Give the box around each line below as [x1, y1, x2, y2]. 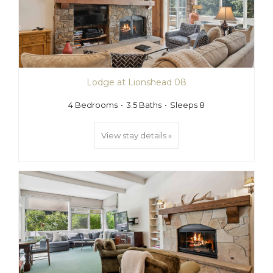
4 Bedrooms [68, 100, 118, 110]
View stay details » [101, 130, 172, 140]
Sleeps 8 [170, 100, 205, 110]
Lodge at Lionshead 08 [87, 77, 186, 88]
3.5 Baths [126, 100, 161, 110]
